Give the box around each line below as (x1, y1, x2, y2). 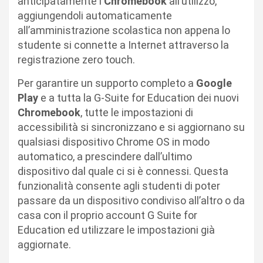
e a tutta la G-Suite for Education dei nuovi (38, 91, 239, 104)
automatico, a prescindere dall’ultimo (18, 150, 192, 163)
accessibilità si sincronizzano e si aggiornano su (18, 120, 245, 133)
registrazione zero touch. (18, 53, 135, 66)
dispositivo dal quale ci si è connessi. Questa (18, 164, 228, 177)
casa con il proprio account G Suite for (18, 208, 197, 221)
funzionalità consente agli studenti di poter (18, 179, 220, 192)
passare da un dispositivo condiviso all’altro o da (18, 194, 245, 207)
